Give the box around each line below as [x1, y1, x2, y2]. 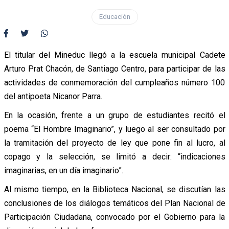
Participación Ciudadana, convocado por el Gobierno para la [4, 212, 225, 222]
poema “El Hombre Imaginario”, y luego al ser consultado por [4, 124, 225, 134]
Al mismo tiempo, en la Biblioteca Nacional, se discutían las [4, 184, 225, 194]
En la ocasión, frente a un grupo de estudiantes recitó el [4, 110, 225, 120]
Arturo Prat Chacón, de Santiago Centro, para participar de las [4, 63, 225, 74]
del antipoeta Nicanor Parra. [4, 91, 102, 101]
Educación [99, 12, 130, 20]
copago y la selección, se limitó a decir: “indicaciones [4, 151, 225, 162]
